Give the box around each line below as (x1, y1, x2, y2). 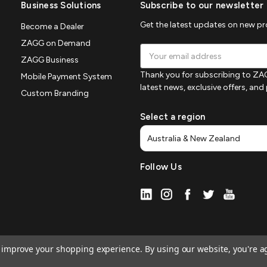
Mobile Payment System (21, 72, 112, 82)
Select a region (139, 111, 205, 123)
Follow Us (139, 162, 182, 173)
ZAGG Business (21, 55, 79, 66)
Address (139, 57, 173, 68)
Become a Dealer (21, 21, 84, 32)
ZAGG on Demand (21, 38, 91, 49)
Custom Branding (21, 88, 89, 99)
